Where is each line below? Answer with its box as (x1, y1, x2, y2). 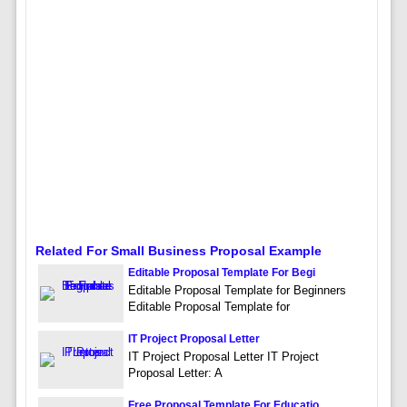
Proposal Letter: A (127, 366, 223, 381)
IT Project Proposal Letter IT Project (127, 350, 319, 364)
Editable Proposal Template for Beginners (127, 283, 346, 298)
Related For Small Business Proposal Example (35, 243, 322, 259)
